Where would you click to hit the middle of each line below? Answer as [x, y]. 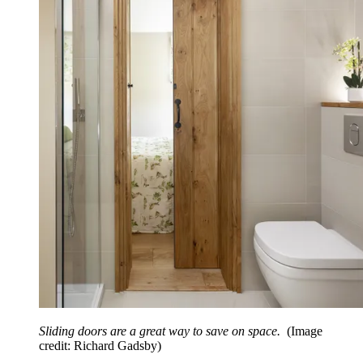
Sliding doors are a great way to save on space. [161, 331]
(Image [305, 331]
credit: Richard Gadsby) [100, 346]
